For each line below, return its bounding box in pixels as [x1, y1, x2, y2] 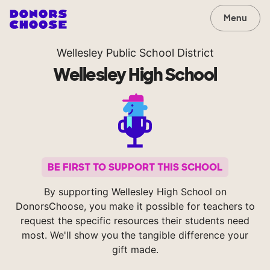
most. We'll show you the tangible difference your [22, 229, 248, 242]
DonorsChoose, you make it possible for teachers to [15, 200, 255, 213]
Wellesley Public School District [56, 46, 214, 59]
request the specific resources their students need [20, 215, 250, 227]
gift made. [111, 243, 159, 256]
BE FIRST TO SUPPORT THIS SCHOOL [48, 161, 222, 174]
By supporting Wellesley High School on [43, 186, 227, 198]
